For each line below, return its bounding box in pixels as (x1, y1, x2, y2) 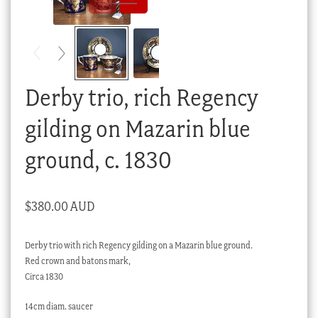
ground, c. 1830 (24, 145, 172, 175)
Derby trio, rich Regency (24, 82, 258, 112)
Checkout (38, 10, 75, 21)
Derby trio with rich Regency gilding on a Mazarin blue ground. (24, 240, 253, 251)
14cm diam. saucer (24, 301, 93, 312)
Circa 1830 (24, 271, 63, 283)
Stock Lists (38, 61, 79, 72)
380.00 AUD (31, 198, 95, 215)
